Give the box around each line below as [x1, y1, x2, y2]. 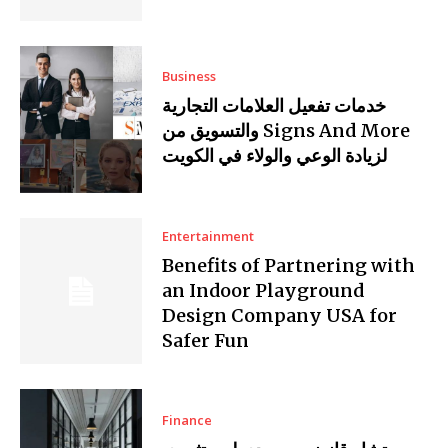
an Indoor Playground [162, 278, 365, 302]
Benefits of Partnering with [162, 253, 416, 277]
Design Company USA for [162, 303, 398, 327]
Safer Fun [162, 328, 250, 352]
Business [162, 67, 217, 86]
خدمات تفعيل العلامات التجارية [162, 94, 387, 118]
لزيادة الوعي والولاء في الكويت [162, 144, 388, 168]
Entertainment [162, 226, 255, 245]
